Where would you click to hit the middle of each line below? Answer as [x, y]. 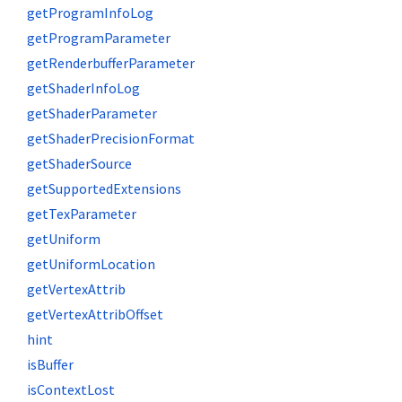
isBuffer [50, 364]
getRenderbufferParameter [111, 63]
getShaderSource [79, 163]
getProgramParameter [99, 38]
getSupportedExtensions [104, 188]
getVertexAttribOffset [95, 314]
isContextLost [71, 389]
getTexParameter [82, 214]
